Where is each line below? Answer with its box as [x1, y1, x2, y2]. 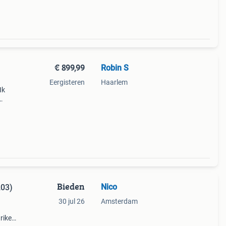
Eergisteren [49, 78, 85, 86]
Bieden [56, 180, 85, 193]
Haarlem [100, 78, 128, 86]
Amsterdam [100, 197, 138, 205]
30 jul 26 [58, 197, 85, 205]
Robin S [100, 63, 129, 73]
